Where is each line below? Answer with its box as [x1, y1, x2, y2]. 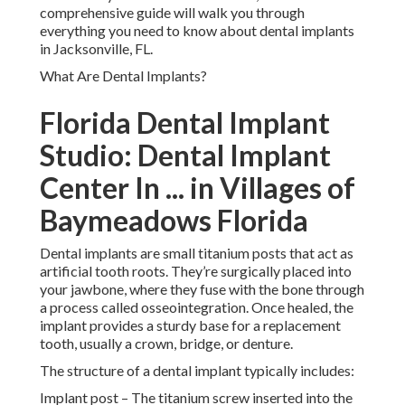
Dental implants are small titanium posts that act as [40, 244, 353, 262]
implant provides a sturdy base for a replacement [40, 316, 341, 334]
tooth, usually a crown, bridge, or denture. [40, 334, 293, 353]
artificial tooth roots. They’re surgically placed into [40, 262, 352, 280]
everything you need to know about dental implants [40, 22, 354, 40]
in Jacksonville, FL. [40, 40, 153, 58]
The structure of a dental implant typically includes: [40, 362, 354, 380]
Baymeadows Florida [40, 202, 308, 239]
